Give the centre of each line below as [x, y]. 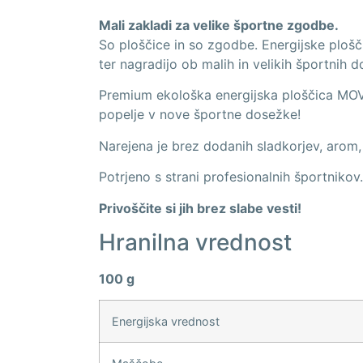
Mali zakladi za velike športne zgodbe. [219, 26]
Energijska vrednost [166, 322]
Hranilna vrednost [195, 243]
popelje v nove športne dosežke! [200, 115]
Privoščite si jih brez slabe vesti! [200, 208]
